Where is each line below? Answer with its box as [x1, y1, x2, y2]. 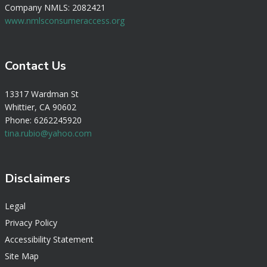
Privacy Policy [5, 217, 57, 229]
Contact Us [5, 58, 66, 74]
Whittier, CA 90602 [5, 101, 76, 113]
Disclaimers [5, 170, 70, 187]
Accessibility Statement [5, 234, 94, 246]
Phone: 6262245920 [5, 114, 82, 126]
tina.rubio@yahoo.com [5, 127, 92, 139]
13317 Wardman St [5, 88, 79, 100]
